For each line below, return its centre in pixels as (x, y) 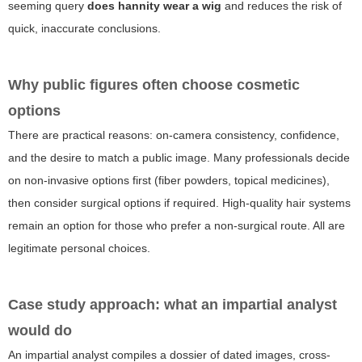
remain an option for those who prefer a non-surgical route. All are (177, 226)
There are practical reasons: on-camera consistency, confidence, (174, 135)
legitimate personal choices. (79, 248)
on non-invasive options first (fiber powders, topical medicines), (169, 181)
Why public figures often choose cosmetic (154, 85)
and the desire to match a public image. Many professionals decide (179, 158)
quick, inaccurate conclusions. (84, 29)
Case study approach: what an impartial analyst (173, 305)
